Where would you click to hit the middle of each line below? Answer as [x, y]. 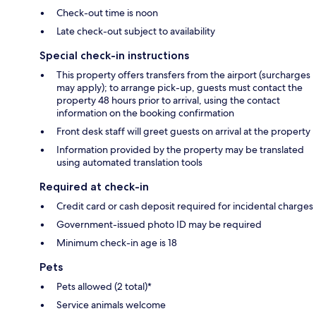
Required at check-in [94, 186]
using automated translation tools [129, 162]
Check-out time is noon [107, 12]
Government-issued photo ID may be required [159, 224]
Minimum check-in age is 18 [117, 242]
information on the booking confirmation [145, 113]
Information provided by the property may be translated [180, 149]
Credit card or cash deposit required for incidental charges [185, 206]
